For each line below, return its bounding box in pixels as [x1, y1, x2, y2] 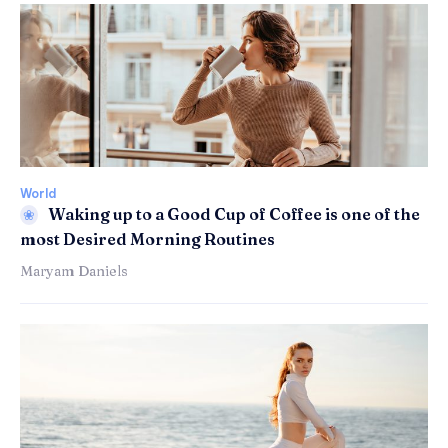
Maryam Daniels [20, 261, 128, 280]
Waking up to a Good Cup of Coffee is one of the [48, 204, 420, 225]
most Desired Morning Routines [20, 228, 275, 249]
